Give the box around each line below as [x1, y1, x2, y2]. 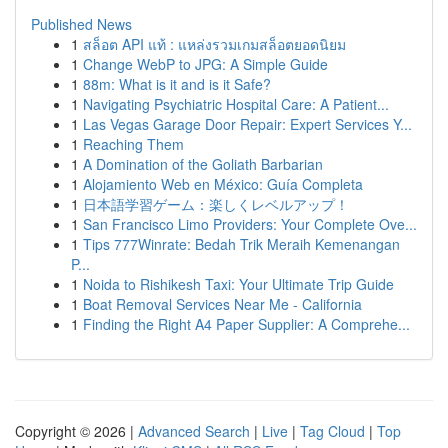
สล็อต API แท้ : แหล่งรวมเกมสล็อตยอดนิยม [83, 34, 346, 54]
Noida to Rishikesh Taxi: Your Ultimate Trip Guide [83, 274, 394, 294]
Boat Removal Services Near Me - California [83, 294, 362, 314]
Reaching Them [83, 134, 184, 154]
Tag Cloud [300, 421, 365, 441]
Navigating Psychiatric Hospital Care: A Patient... [83, 94, 389, 114]
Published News [31, 14, 132, 34]
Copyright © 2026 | [15, 421, 138, 441]
